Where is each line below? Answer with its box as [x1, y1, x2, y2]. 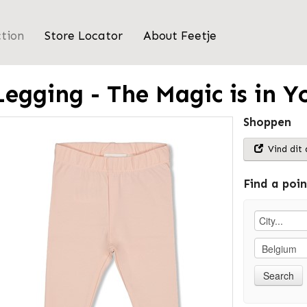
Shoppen [243, 115, 292, 129]
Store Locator [45, 29, 123, 42]
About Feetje [143, 29, 217, 42]
